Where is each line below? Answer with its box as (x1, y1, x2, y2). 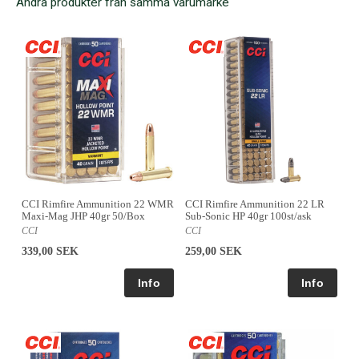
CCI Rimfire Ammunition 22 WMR (22, 197, 174, 210)
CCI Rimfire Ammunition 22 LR (185, 198, 325, 211)
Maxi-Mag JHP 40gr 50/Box (22, 209, 145, 222)
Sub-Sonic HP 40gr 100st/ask (185, 210, 312, 223)
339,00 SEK (22, 244, 79, 257)
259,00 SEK (185, 245, 242, 258)
